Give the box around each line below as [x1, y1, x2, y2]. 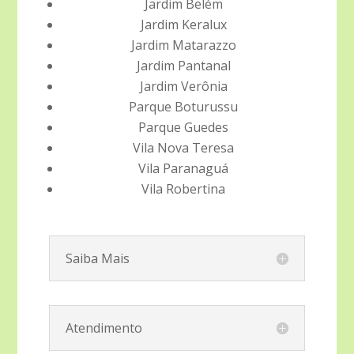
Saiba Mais [66, 250, 130, 268]
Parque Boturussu [129, 98, 238, 116]
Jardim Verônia [139, 77, 228, 96]
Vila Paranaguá [138, 160, 228, 178]
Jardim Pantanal [136, 57, 231, 75]
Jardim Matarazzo [130, 36, 236, 55]
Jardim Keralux [140, 16, 227, 34]
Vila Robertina [141, 180, 225, 198]
